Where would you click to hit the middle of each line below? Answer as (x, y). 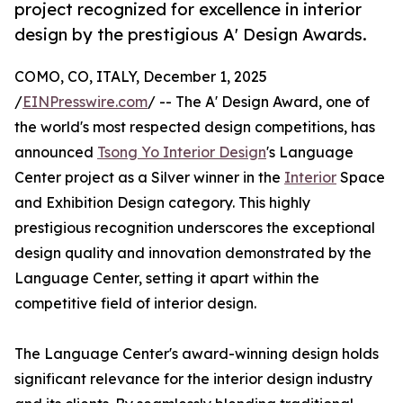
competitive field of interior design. (135, 304)
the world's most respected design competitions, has (195, 127)
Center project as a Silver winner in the (149, 178)
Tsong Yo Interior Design (182, 152)
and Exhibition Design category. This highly (162, 203)
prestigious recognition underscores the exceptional (195, 228)
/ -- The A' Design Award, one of (259, 102)
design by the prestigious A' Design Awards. (191, 35)
